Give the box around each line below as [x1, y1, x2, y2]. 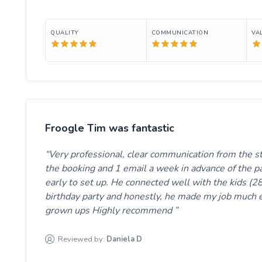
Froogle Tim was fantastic [45, 120, 174, 135]
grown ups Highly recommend [45, 204, 174, 217]
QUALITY [50, 28, 78, 36]
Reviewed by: [58, 233, 105, 244]
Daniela [106, 233, 135, 244]
